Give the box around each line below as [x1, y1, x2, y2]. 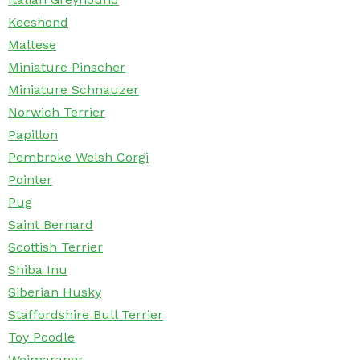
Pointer [8, 172, 52, 188]
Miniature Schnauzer [8, 82, 139, 98]
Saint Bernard [8, 217, 93, 233]
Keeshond [8, 14, 68, 31]
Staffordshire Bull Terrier [8, 307, 163, 323]
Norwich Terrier [8, 104, 105, 121]
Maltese [8, 37, 56, 53]
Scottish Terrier [8, 239, 103, 256]
